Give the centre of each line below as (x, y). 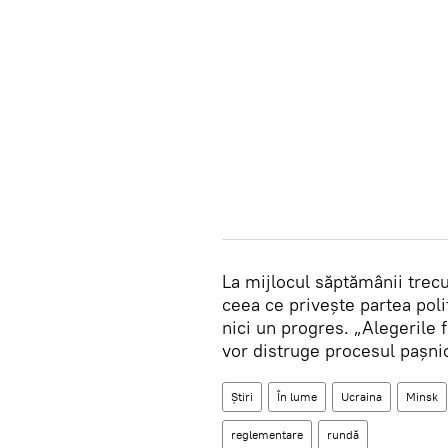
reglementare (267, 434)
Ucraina (361, 396)
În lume (297, 396)
